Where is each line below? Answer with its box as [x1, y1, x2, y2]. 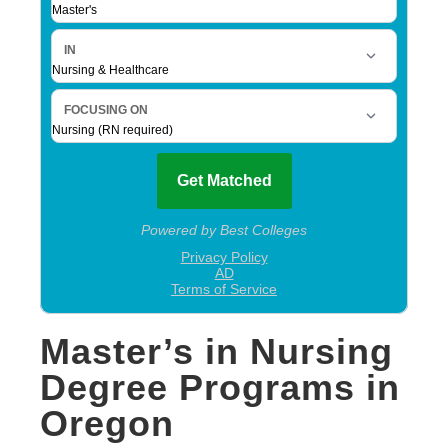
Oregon [40, 402, 174, 444]
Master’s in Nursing [40, 330, 393, 372]
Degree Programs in [40, 366, 400, 408]
